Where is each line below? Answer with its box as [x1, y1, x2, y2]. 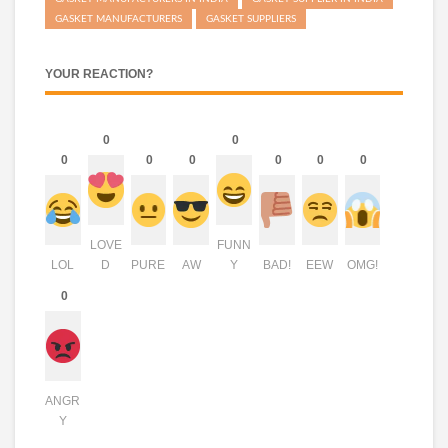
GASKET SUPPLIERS [206, 14, 296, 24]
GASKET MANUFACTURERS [55, 14, 182, 24]
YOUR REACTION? [45, 67, 153, 81]
